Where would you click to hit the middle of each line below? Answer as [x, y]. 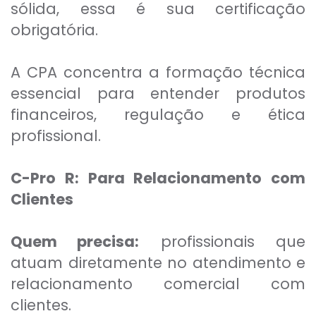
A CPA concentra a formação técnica [158, 73]
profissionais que [223, 242]
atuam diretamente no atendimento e [158, 263]
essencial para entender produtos [158, 94]
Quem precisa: [75, 242]
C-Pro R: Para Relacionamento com [158, 178]
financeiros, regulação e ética [158, 115]
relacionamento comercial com [158, 284]
